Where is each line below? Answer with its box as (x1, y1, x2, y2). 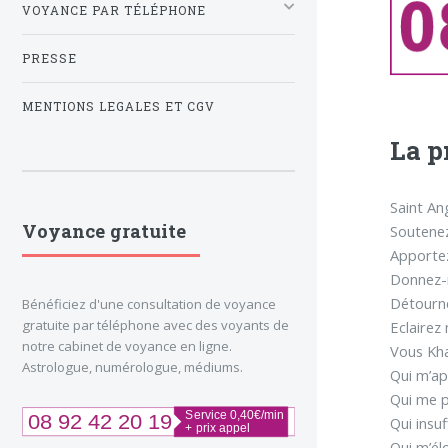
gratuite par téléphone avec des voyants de (22, 315, 289, 334)
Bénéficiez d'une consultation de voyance (22, 294, 276, 313)
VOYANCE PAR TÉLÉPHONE (22, 2, 206, 18)
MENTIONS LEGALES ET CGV (22, 98, 215, 114)
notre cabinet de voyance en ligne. (22, 336, 232, 355)
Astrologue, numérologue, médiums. (22, 357, 243, 376)
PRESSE (22, 50, 77, 66)
